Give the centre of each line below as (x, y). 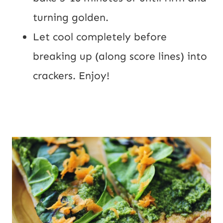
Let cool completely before (100, 37)
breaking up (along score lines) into (120, 56)
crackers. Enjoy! (71, 75)
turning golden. (71, 17)
